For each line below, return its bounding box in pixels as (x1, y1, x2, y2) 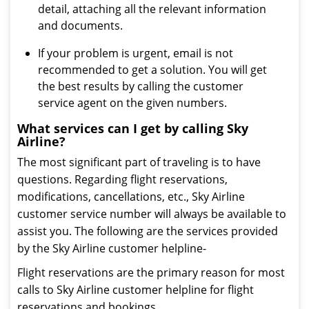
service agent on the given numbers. (38, 95, 227, 110)
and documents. (38, 18, 123, 33)
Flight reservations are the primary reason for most (17, 265, 285, 280)
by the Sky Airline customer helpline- (17, 241, 206, 256)
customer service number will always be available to (17, 206, 286, 221)
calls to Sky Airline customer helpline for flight (17, 282, 254, 297)
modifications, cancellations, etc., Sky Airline (17, 189, 245, 204)
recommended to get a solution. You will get (38, 62, 267, 77)
